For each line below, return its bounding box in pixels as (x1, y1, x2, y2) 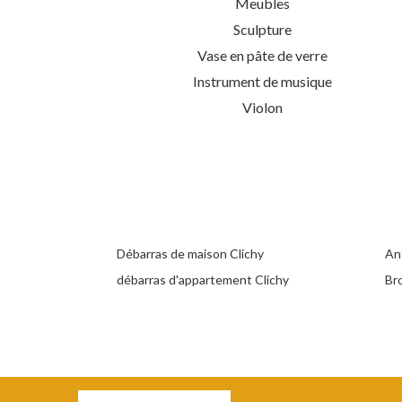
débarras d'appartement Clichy (117, 271, 289, 287)
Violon (241, 98, 283, 116)
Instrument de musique (192, 72, 332, 90)
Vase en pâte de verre (197, 46, 328, 64)
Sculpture (232, 20, 292, 38)
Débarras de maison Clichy (117, 245, 264, 261)
